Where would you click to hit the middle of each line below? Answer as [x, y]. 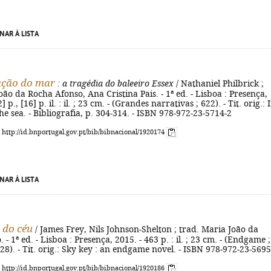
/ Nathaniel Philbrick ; [219, 83]
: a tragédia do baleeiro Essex [114, 83]
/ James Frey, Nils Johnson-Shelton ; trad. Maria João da [145, 229]
